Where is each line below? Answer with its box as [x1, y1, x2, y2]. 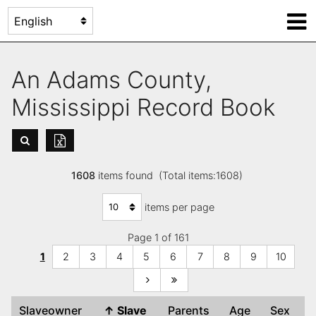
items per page [144, 200, 214, 213]
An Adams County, [11, 65, 212, 94]
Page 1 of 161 [127, 231, 189, 244]
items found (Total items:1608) [95, 169, 245, 182]
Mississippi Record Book [11, 92, 288, 121]
